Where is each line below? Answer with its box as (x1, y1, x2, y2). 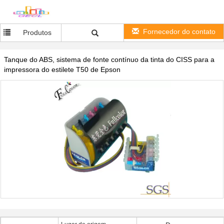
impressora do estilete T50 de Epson (4, 65, 120, 73)
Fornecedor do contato (143, 27, 215, 35)
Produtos (22, 28, 51, 36)
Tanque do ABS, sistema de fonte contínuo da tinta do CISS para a (4, 55, 214, 63)
